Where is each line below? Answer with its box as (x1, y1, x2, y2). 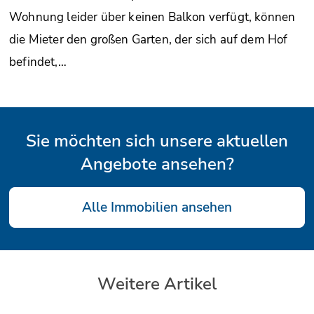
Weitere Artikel (97, 272, 217, 295)
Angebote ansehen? (80, 152, 234, 175)
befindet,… (9, 53, 67, 70)
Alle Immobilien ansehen (82, 198, 232, 217)
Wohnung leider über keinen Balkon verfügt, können (9, 8, 296, 25)
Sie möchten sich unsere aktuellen (26, 129, 288, 152)
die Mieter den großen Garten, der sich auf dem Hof (9, 31, 288, 48)
